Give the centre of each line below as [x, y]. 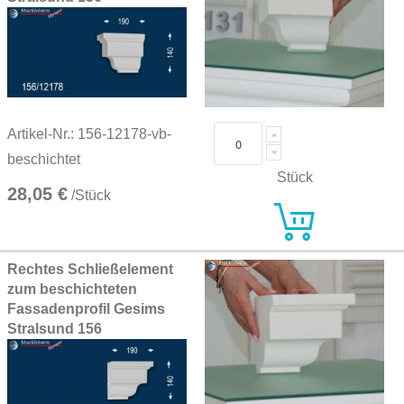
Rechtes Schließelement [90, 269]
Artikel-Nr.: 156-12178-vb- [89, 134]
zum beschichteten [72, 289]
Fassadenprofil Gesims [86, 309]
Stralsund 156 [55, 329]
